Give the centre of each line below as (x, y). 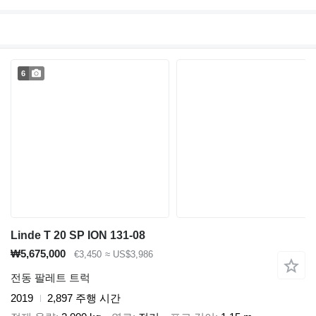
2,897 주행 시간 (84, 298)
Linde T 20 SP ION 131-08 (78, 235)
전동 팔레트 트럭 (50, 278)
